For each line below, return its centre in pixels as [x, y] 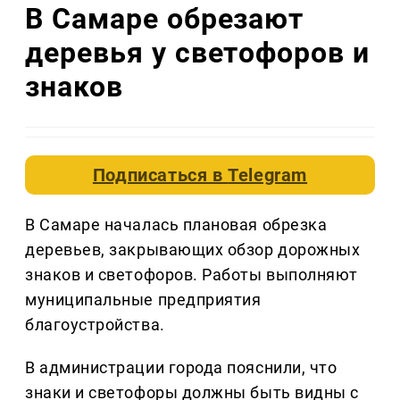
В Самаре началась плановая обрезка [176, 225]
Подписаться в [160, 175]
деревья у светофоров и [198, 52]
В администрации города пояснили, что [181, 368]
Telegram [268, 175]
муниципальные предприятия [143, 300]
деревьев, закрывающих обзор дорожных [193, 250]
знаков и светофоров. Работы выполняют [192, 275]
